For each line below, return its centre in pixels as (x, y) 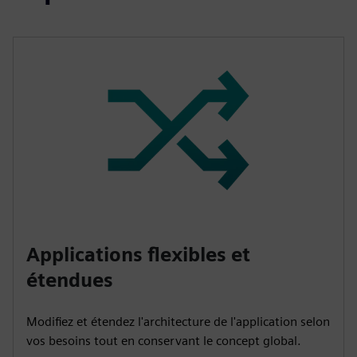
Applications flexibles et (138, 254)
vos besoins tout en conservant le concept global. (164, 340)
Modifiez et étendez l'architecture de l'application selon (178, 321)
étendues (70, 280)
